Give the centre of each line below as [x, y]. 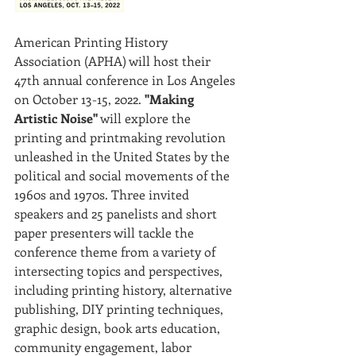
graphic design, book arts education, [119, 328]
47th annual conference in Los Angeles [126, 80]
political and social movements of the [124, 175]
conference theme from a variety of [116, 252]
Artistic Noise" [56, 118]
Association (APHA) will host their [114, 61]
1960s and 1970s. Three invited [103, 194]
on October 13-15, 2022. [78, 99]
